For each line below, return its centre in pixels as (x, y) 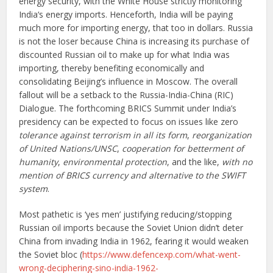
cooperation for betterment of (183, 148)
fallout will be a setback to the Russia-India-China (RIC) (126, 94)
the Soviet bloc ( (51, 254)
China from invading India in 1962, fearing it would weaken (134, 241)
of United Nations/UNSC (68, 148)
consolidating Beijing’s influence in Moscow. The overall (129, 81)
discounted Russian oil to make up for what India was (125, 54)
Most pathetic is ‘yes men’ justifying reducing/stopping (126, 214)
